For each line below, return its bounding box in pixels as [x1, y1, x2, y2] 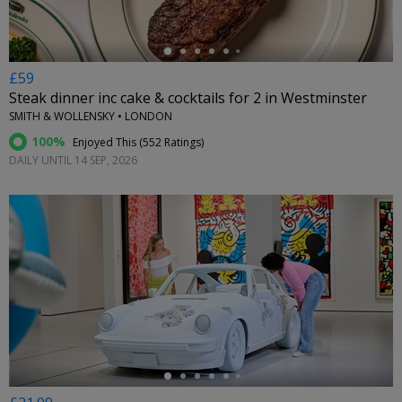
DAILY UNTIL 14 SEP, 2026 [9, 153, 137, 169]
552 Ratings [143, 135, 201, 151]
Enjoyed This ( [70, 135, 143, 151]
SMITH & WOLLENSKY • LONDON [9, 109, 172, 125]
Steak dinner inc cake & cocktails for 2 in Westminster [9, 88, 367, 109]
